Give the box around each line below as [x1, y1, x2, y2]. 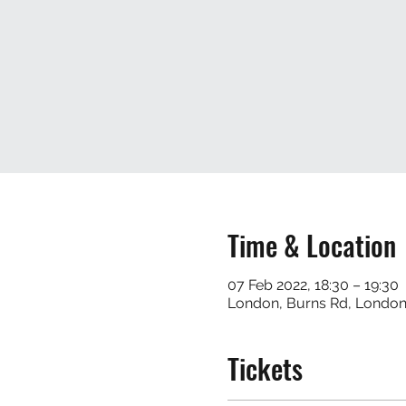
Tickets [227, 347, 303, 389]
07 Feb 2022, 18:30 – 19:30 [227, 275, 399, 294]
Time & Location [227, 224, 396, 266]
